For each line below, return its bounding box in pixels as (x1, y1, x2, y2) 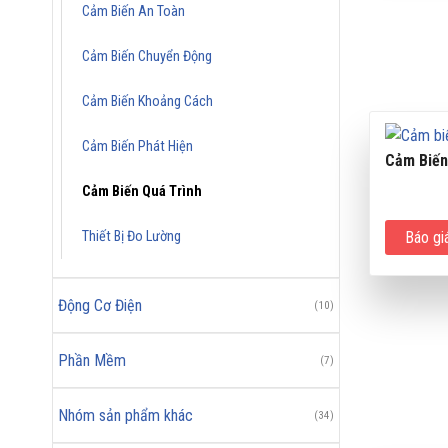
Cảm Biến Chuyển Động (82, 47, 212, 65)
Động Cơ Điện (58, 295, 142, 315)
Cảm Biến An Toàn (82, 2, 185, 20)
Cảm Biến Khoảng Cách (82, 92, 213, 110)
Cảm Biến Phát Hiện (82, 137, 193, 155)
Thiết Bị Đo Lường (82, 227, 181, 245)
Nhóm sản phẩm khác (58, 405, 193, 425)
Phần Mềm (58, 350, 126, 370)
